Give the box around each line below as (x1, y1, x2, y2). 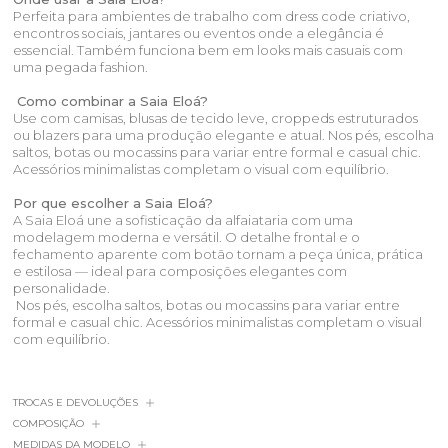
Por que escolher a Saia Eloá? (13, 195, 214, 212)
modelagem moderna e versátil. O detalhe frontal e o (13, 229, 361, 246)
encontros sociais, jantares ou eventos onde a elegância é (13, 25, 385, 42)
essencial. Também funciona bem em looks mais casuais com (13, 42, 404, 59)
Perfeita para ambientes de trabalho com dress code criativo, (13, 8, 411, 25)
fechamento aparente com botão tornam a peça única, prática (13, 246, 424, 263)
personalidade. (13, 280, 111, 297)
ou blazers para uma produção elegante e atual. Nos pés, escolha (13, 127, 435, 144)
